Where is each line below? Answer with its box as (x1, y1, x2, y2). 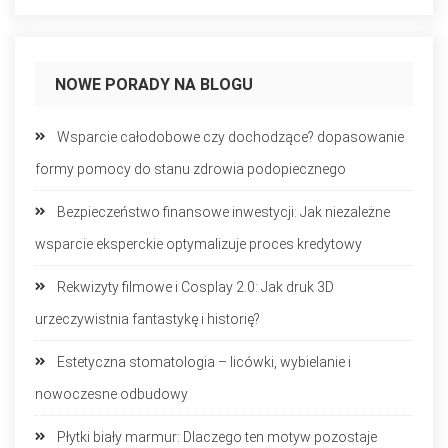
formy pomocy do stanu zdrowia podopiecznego (35, 161, 346, 178)
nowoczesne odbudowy (35, 386, 188, 403)
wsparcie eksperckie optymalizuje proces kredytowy (35, 236, 362, 253)
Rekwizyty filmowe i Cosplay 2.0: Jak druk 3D (57, 279, 334, 296)
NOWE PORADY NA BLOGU (55, 75, 253, 95)
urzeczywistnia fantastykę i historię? (35, 311, 260, 328)
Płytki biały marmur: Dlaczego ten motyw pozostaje (57, 429, 377, 446)
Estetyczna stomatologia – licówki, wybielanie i (57, 354, 351, 371)
